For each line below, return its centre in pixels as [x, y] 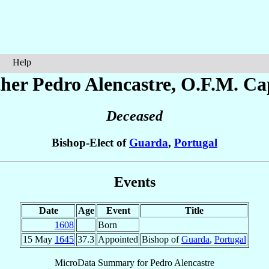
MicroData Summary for [102, 262]
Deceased [134, 116]
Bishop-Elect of [90, 143]
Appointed [118, 239]
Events [134, 182]
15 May [39, 239]
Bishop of [162, 239]
